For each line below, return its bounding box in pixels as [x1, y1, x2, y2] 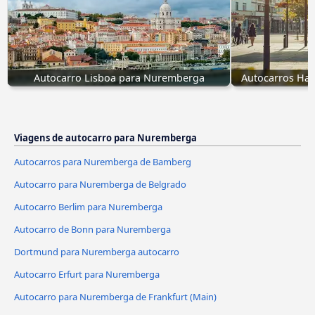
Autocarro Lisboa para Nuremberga [33, 70, 205, 84]
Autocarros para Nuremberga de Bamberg [14, 155, 191, 168]
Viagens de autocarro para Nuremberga [14, 131, 197, 144]
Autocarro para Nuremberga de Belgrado [14, 177, 186, 191]
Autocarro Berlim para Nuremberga [14, 200, 162, 213]
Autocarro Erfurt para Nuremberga [14, 267, 160, 281]
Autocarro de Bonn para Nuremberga [14, 222, 171, 236]
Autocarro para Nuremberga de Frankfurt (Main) [14, 290, 217, 303]
